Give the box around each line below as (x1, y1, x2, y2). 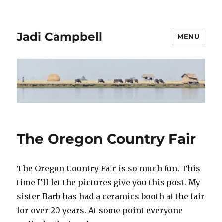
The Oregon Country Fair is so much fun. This (17, 164, 201, 174)
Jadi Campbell (17, 29, 103, 44)
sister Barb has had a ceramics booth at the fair (17, 191, 205, 202)
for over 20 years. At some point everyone (17, 205, 183, 216)
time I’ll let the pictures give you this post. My (17, 177, 201, 188)
